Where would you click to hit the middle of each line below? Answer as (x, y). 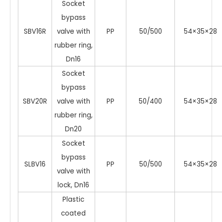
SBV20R (35, 101)
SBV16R (35, 31)
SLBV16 (35, 164)
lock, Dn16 (73, 185)
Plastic (73, 199)
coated (73, 213)
